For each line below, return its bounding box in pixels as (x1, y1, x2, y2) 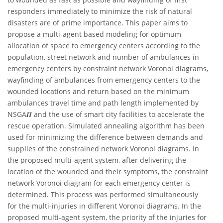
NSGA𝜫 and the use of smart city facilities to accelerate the (7, 110, 205, 119)
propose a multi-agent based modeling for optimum (7, 29, 181, 39)
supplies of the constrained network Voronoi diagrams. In (7, 144, 199, 154)
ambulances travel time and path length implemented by (7, 98, 199, 108)
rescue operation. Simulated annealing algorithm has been (7, 121, 205, 131)
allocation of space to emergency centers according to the (7, 41, 200, 51)
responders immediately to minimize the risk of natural (7, 6, 192, 16)
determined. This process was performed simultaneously (7, 190, 198, 200)
